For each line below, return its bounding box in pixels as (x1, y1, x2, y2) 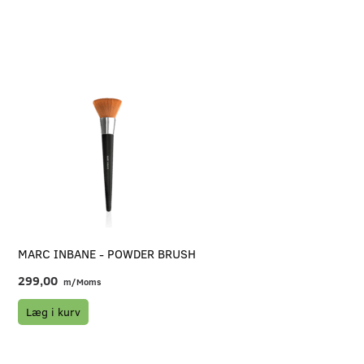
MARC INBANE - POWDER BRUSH (18, 245, 197, 262)
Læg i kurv (26, 304, 81, 319)
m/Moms (61, 276, 102, 288)
